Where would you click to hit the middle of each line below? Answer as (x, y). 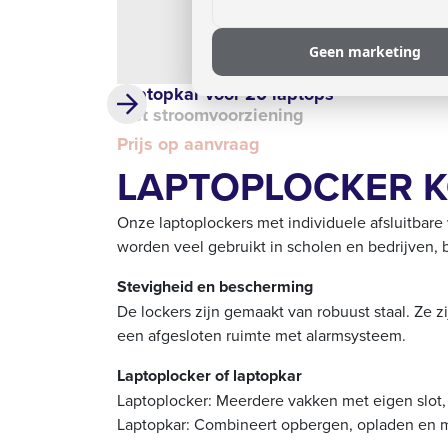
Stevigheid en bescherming (215, 287)
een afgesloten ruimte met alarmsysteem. (261, 335)
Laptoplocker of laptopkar (209, 376)
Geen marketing (365, 51)
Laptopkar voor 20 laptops (225, 94)
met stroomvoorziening (210, 115)
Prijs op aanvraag (188, 144)
